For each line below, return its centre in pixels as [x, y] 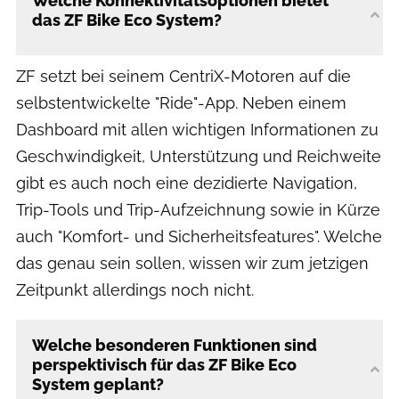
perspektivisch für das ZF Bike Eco [164, 365]
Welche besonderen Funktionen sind [175, 346]
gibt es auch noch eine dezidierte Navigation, [187, 183]
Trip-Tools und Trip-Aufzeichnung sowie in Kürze [198, 210]
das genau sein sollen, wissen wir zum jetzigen [192, 264]
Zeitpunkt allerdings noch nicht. [135, 290]
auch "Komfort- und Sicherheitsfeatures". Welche [199, 237]
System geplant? [98, 385]
